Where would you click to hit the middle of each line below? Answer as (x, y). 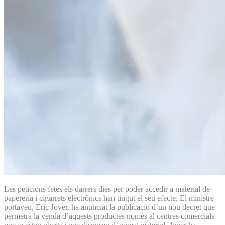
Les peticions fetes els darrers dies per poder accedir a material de (107, 189)
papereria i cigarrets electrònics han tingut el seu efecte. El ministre (109, 198)
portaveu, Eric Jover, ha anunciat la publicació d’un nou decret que (109, 207)
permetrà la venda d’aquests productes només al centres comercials (109, 216)
